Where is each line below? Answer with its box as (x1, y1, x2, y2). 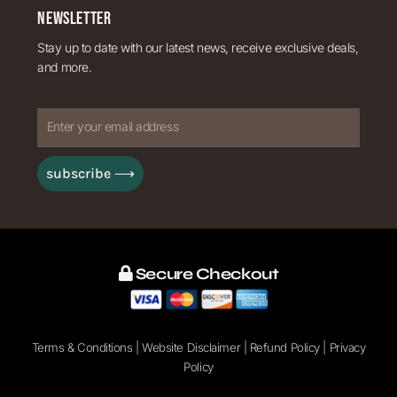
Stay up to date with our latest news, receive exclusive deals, (37, 40, 359, 56)
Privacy (329, 339, 366, 354)
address (36, 206, 87, 224)
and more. (37, 59, 92, 75)
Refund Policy (249, 339, 320, 354)
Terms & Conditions (31, 339, 133, 354)
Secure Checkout (132, 264, 279, 284)
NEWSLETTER (37, 8, 112, 30)
